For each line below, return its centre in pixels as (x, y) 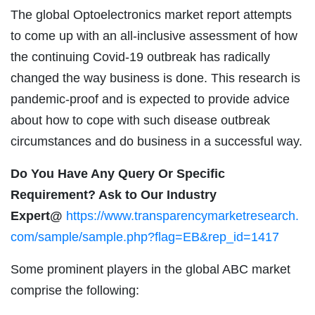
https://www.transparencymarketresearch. (182, 216)
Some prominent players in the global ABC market (150, 270)
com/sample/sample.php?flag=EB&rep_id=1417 (145, 237)
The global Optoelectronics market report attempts (151, 15)
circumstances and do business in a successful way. (156, 142)
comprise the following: (75, 291)
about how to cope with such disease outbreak (140, 121)
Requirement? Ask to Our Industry (114, 195)
